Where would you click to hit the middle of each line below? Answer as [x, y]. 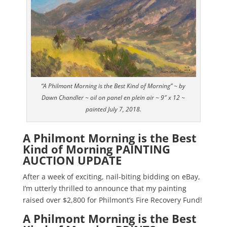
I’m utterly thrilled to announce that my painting [104, 188]
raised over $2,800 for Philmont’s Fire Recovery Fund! [112, 200]
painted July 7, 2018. [113, 109]
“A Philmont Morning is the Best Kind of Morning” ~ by [113, 86]
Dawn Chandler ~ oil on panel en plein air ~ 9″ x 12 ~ [113, 98]
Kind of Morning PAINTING [96, 149]
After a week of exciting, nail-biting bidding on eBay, [111, 177]
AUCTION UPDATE [72, 160]
